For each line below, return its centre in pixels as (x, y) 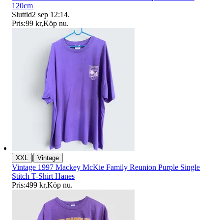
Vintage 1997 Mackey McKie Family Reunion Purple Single (106, 167)
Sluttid (22, 15)
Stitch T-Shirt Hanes (43, 176)
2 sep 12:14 (50, 15)
